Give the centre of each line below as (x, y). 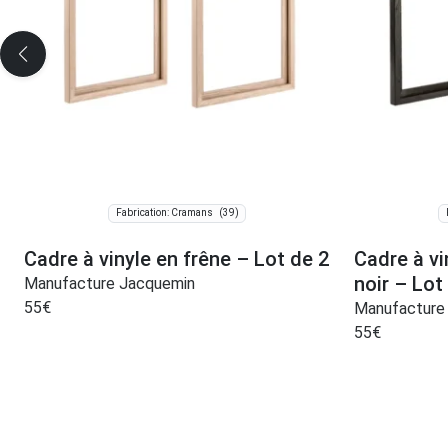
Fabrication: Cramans (164, 213)
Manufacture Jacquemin (109, 283)
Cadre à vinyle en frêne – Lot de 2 (176, 258)
